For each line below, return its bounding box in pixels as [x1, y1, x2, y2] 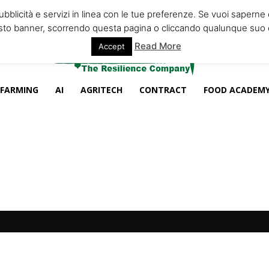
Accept [98, 41, 125, 51]
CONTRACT [139, 84, 187, 95]
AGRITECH [80, 84, 122, 95]
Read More [134, 40, 181, 52]
